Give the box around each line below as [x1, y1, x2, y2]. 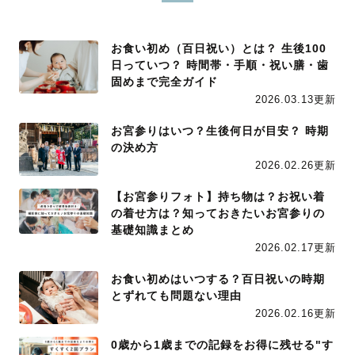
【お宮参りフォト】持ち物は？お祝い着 [111, 190, 325, 204]
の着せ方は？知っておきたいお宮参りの [111, 207, 325, 220]
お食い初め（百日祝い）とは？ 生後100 [111, 42, 326, 55]
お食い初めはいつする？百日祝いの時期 [111, 273, 325, 286]
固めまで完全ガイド [111, 75, 218, 89]
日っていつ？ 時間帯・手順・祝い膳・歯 [111, 59, 329, 72]
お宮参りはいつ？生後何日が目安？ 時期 [111, 124, 329, 138]
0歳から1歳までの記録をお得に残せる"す [111, 338, 334, 352]
